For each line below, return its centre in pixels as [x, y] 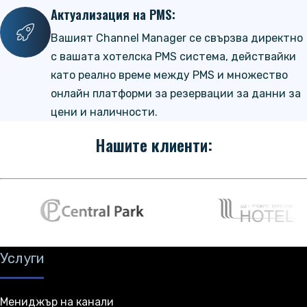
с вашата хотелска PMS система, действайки [173, 57]
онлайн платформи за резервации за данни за [176, 94]
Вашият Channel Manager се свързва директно [177, 38]
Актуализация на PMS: [113, 14]
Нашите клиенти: [153, 145]
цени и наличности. [104, 112]
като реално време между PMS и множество [169, 75]
